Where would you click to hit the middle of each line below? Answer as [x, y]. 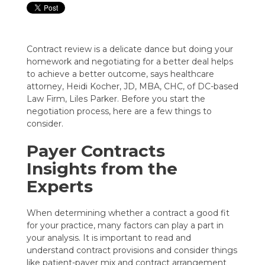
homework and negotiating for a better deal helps [130, 61]
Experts [59, 186]
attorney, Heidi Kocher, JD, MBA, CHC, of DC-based [132, 86]
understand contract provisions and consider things [132, 250]
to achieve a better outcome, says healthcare [120, 74]
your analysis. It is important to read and [109, 237]
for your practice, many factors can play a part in [125, 225]
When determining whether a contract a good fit [128, 213]
